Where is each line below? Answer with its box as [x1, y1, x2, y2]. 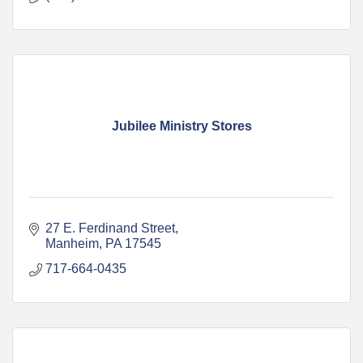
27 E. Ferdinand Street [45, 220, 175, 235]
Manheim [45, 236, 99, 250]
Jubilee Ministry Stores [111, 118, 252, 133]
